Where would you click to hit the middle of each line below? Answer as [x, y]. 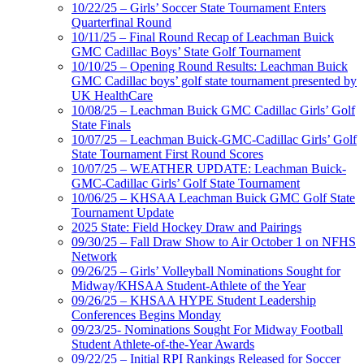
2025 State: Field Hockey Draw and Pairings [186, 227]
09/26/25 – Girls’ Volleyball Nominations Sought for [206, 271]
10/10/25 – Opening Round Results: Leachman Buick [210, 67]
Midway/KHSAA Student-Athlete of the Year [188, 286]
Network [94, 257]
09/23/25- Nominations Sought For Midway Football [207, 330]
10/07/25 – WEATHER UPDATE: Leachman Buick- [209, 169]
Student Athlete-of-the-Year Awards [163, 344]
